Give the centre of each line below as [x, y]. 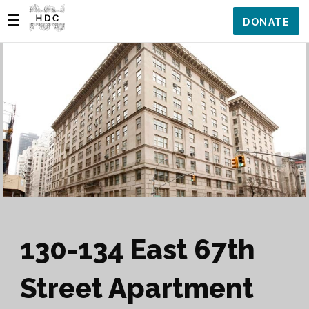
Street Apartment [137, 288]
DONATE [266, 22]
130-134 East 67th [138, 249]
